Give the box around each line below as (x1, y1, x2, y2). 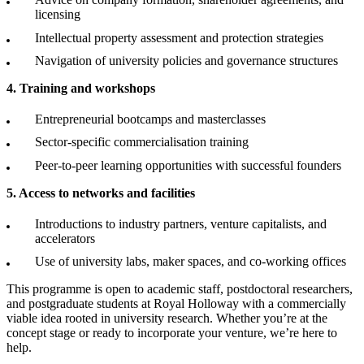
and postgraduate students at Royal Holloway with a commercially (6, 297, 346, 311)
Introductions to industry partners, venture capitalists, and (35, 216, 327, 231)
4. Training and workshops (6, 81, 155, 96)
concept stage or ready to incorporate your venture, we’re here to (6, 326, 337, 340)
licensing (35, 7, 80, 22)
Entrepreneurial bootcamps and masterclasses (35, 112, 266, 127)
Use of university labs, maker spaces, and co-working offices (35, 254, 346, 269)
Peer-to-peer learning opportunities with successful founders (35, 158, 341, 172)
